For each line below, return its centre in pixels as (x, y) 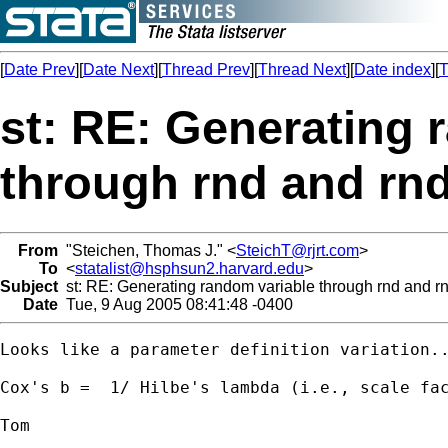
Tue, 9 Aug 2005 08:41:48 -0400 (175, 304)
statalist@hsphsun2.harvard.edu (189, 268)
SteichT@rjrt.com (297, 250)
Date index (392, 69)
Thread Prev (206, 69)
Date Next (118, 69)
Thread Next (302, 69)
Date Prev (39, 69)
